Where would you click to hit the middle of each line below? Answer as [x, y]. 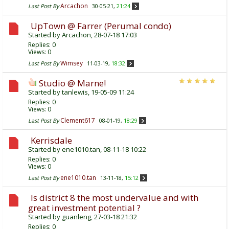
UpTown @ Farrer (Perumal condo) [101, 26]
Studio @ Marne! [72, 83]
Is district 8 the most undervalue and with [114, 197]
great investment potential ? [84, 208]
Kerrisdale [51, 140]
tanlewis [75, 92]
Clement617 [78, 120]
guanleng [76, 216]
